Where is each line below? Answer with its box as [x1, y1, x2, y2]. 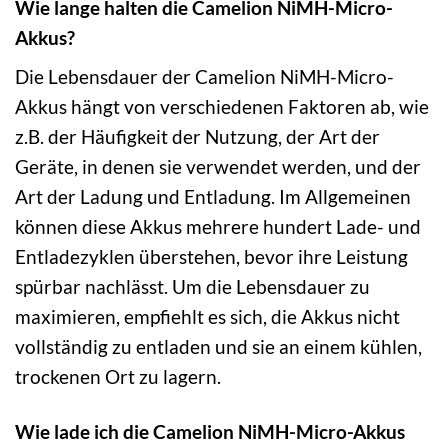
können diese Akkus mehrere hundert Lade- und [15, 215, 421, 239]
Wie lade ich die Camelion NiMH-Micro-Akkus [15, 420, 405, 444]
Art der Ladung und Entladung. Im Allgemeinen [15, 185, 411, 209]
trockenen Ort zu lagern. [15, 365, 221, 389]
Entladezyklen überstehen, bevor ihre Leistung [15, 245, 408, 269]
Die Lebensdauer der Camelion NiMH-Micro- [15, 65, 394, 89]
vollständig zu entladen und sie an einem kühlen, [15, 335, 422, 359]
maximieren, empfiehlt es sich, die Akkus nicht [15, 305, 400, 329]
